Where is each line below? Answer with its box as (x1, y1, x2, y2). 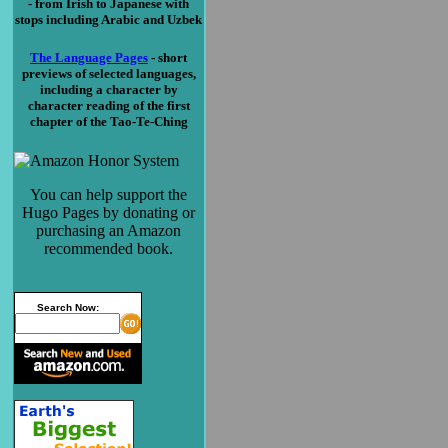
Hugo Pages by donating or (22, 204, 195, 222)
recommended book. (44, 240, 173, 258)
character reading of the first (27, 98, 190, 114)
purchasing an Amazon (36, 222, 181, 240)
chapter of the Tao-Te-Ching (29, 114, 188, 130)
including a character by (39, 82, 178, 98)
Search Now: (36, 302, 99, 314)
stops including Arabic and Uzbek (15, 11, 202, 27)
